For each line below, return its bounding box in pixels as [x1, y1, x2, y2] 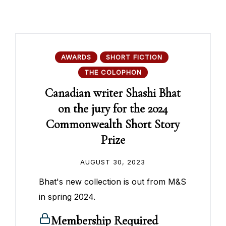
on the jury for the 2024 [58, 101, 168, 117]
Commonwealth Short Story [46, 117, 180, 132]
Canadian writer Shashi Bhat [45, 86, 181, 101]
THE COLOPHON [84, 68, 142, 77]
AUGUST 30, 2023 [80, 158, 146, 166]
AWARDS [61, 53, 91, 62]
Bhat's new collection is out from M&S [39, 177, 187, 187]
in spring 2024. [39, 192, 96, 202]
